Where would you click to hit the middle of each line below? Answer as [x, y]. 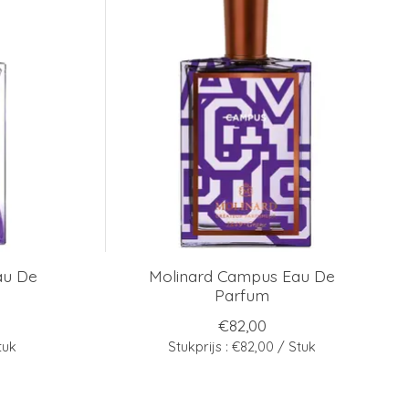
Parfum [242, 295]
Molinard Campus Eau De [242, 276]
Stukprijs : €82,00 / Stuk [242, 347]
